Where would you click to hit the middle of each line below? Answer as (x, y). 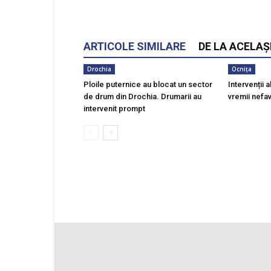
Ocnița (242, 69)
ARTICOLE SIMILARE (135, 46)
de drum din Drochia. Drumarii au (142, 96)
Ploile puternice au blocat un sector (148, 84)
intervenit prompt (114, 109)
